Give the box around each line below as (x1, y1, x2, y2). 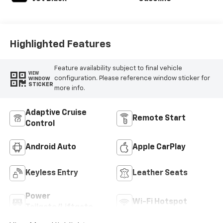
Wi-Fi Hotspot (132, 198, 187, 206)
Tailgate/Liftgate (25, 203, 93, 212)
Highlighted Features (9, 39, 111, 50)
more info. (54, 85, 85, 92)
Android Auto (25, 143, 76, 151)
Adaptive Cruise (25, 109, 87, 117)
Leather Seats (132, 169, 188, 177)
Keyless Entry (25, 169, 78, 177)
